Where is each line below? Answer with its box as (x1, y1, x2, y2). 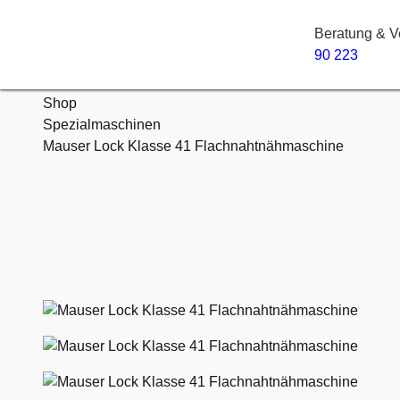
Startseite (43, 74, 103, 89)
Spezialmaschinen (43, 117, 161, 132)
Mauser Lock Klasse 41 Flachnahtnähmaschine (43, 138, 344, 154)
